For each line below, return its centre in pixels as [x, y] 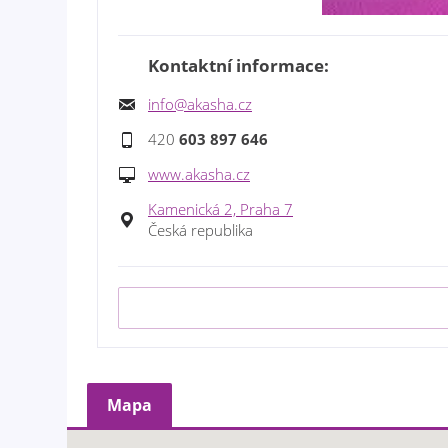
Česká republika [200, 230]
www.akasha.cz [199, 174]
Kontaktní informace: [238, 66]
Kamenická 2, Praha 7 [220, 209]
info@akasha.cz [200, 104]
